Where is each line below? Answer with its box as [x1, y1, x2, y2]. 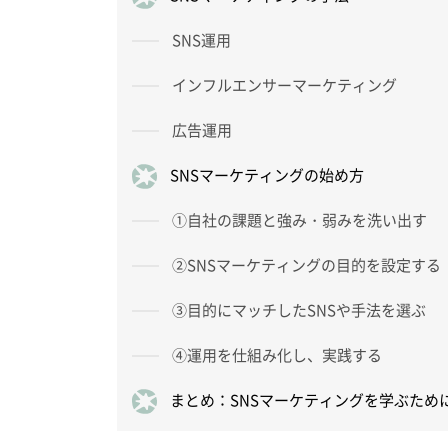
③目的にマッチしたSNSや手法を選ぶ [172, 299, 426, 322]
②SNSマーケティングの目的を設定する [172, 254, 441, 277]
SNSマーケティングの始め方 [170, 164, 364, 187]
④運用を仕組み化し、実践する [172, 344, 382, 367]
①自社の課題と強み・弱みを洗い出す [172, 209, 427, 232]
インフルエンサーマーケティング [172, 74, 397, 97]
